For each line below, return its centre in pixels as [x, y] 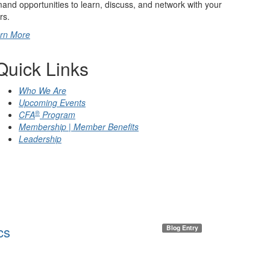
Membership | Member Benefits [79, 127]
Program [58, 115]
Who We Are [42, 91]
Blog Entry [182, 228]
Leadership [40, 139]
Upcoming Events [52, 103]
